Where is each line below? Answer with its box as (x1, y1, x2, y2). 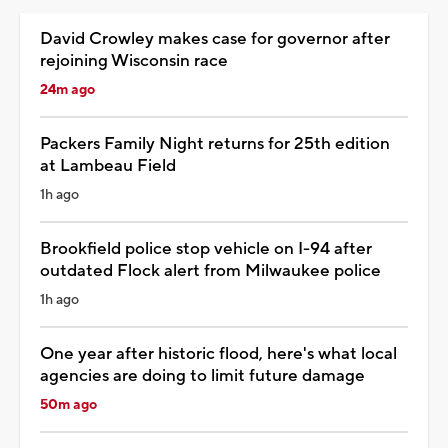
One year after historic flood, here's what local (40, 343, 397, 366)
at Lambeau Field (40, 155, 176, 178)
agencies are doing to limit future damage (40, 365, 365, 388)
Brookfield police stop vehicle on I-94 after (40, 238, 372, 261)
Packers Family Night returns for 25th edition (40, 133, 390, 156)
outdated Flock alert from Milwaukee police (40, 260, 381, 283)
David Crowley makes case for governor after (40, 28, 390, 51)
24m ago (40, 81, 95, 100)
